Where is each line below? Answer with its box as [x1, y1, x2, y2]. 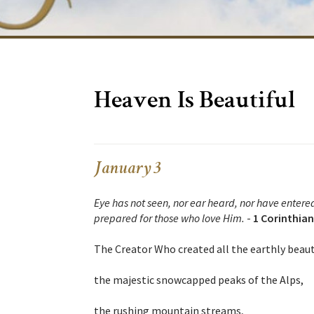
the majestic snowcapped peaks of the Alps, [94, 273, 303, 287]
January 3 [94, 161, 161, 179]
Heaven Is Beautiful [94, 90, 295, 116]
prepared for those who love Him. [94, 211, 245, 226]
